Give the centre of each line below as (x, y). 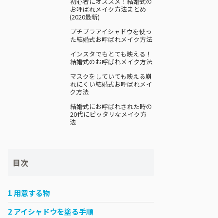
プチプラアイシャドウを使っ (111, 31)
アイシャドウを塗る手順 (53, 211)
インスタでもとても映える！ (111, 54)
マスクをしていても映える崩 (111, 76)
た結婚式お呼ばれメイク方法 (111, 39)
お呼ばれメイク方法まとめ (108, 9)
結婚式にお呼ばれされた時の (111, 106)
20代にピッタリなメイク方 (108, 114)
